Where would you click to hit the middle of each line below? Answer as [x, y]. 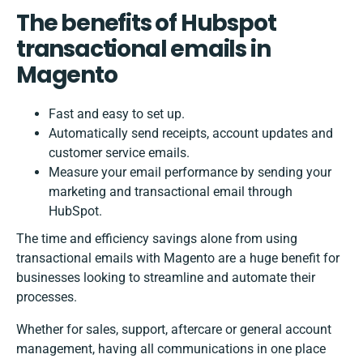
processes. [48, 297]
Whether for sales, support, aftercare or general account [174, 329]
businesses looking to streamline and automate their [166, 277]
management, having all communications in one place [171, 348]
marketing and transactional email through [171, 191]
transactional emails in [143, 49]
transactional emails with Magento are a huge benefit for [178, 258]
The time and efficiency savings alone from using [157, 238]
